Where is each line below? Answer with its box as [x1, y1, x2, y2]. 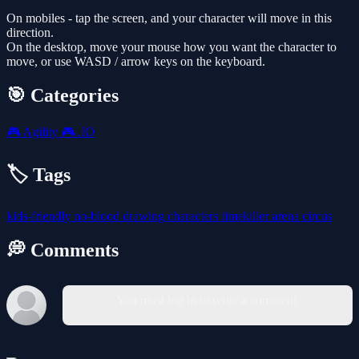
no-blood [74, 208, 123, 223]
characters [167, 208, 221, 223]
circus [302, 208, 332, 223]
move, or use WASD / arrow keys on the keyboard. [6, 54, 265, 69]
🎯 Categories [6, 84, 119, 106]
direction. [6, 26, 54, 40]
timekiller [221, 208, 272, 223]
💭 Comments [6, 239, 119, 260]
